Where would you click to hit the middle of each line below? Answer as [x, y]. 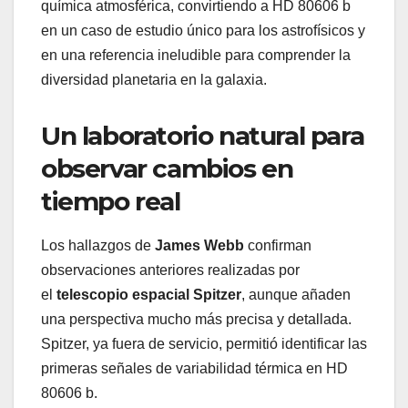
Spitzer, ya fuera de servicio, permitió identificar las [204, 344]
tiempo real [111, 201]
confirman [278, 246]
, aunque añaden [296, 295]
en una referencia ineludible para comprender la [196, 55]
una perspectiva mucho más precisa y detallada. [196, 320]
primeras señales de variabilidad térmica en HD [194, 369]
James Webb [199, 246]
